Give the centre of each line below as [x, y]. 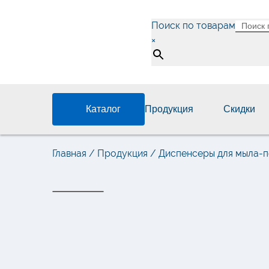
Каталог [103, 109]
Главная [69, 154]
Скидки [240, 109]
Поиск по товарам [193, 25]
